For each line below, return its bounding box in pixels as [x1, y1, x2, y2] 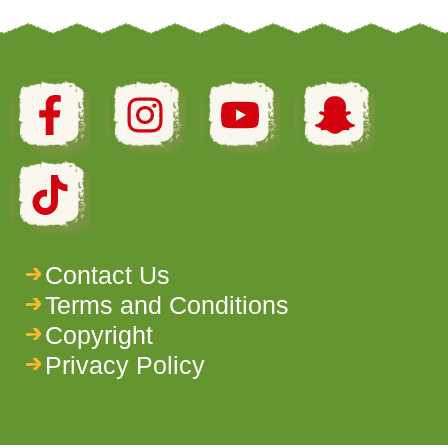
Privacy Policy [45, 350, 205, 379]
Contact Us [45, 260, 170, 289]
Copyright [45, 320, 153, 349]
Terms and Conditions [45, 290, 289, 319]
